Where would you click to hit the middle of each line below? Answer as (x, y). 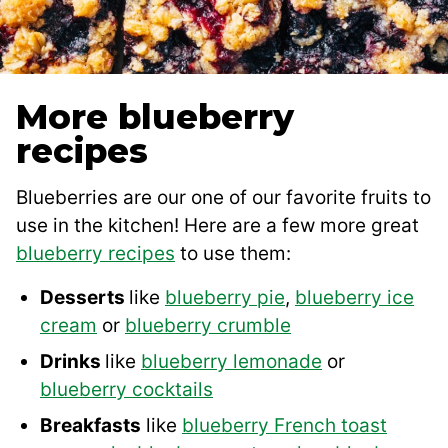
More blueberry (155, 117)
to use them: (233, 254)
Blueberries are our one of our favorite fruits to (223, 198)
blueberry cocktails (126, 390)
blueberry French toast (284, 426)
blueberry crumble (208, 326)
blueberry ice (354, 298)
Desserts (84, 298)
